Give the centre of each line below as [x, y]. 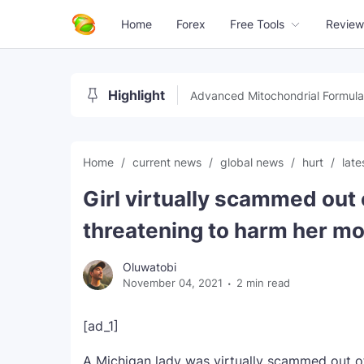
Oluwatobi [149, 267]
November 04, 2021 [173, 283]
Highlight [136, 95]
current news [169, 162]
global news [253, 162]
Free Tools [257, 24]
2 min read [263, 283]
